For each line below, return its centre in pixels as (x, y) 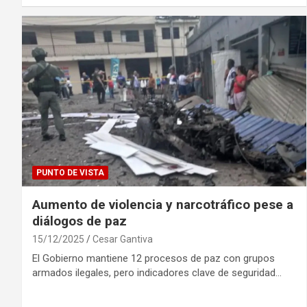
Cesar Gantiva (123, 240)
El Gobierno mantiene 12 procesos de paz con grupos (153, 259)
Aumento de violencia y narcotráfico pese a (163, 205)
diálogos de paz (79, 221)
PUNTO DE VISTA (70, 173)
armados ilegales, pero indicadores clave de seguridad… (157, 273)
